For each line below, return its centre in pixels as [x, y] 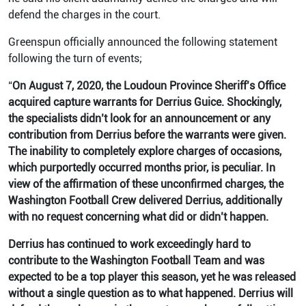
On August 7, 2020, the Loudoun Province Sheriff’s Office [149, 86]
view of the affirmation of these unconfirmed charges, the [146, 184]
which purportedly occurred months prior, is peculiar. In [142, 168]
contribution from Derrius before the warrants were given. [147, 135]
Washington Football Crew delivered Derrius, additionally [145, 200]
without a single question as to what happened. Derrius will [151, 293]
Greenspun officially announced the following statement [143, 42]
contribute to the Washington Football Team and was [136, 261]
